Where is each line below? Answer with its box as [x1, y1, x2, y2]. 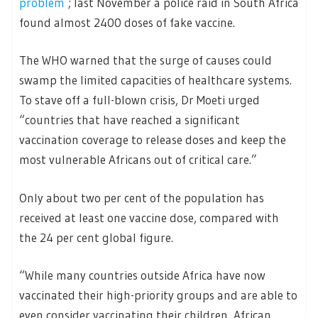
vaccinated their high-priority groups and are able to [19, 287, 297, 303]
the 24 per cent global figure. [19, 229, 173, 245]
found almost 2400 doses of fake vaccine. [19, 14, 235, 30]
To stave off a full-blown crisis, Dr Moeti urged [19, 92, 260, 108]
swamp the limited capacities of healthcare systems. [19, 72, 292, 88]
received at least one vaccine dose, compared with [19, 209, 279, 225]
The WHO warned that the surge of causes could [19, 53, 272, 68]
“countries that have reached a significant [19, 112, 240, 128]
